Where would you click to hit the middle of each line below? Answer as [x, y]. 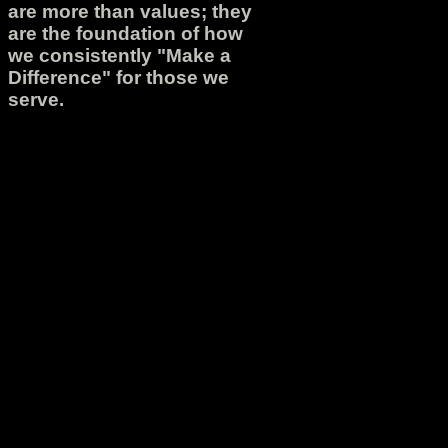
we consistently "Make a [119, 56]
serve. [36, 100]
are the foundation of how [125, 34]
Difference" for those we [118, 78]
